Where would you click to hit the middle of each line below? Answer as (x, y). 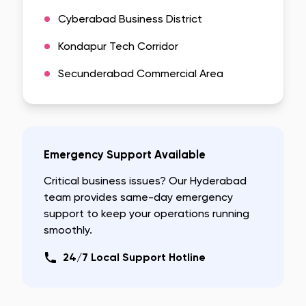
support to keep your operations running (147, 213)
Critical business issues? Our (117, 181)
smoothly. (68, 230)
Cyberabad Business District (130, 19)
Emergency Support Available (125, 155)
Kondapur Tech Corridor (118, 46)
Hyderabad (218, 181)
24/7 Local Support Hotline (134, 257)
